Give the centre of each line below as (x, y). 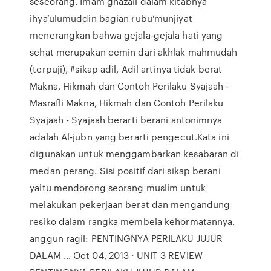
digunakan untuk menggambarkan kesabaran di (135, 154)
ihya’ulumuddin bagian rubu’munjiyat (111, 18)
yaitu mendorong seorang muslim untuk (118, 188)
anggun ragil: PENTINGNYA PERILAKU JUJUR (126, 238)
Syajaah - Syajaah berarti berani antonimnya (126, 120)
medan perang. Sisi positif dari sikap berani (125, 171)
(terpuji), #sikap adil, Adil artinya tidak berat (126, 69)
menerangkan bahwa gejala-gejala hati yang (126, 35)
